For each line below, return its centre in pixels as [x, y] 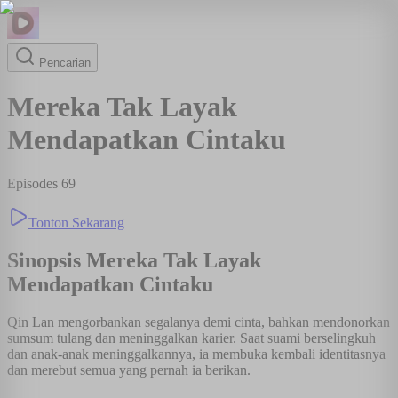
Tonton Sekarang [76, 222]
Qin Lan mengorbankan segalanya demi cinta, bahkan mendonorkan [199, 322]
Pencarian [63, 63]
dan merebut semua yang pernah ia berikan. [129, 370]
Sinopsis [47, 260]
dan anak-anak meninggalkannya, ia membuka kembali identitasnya [196, 354]
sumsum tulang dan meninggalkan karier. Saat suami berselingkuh [191, 338]
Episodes [34, 183]
